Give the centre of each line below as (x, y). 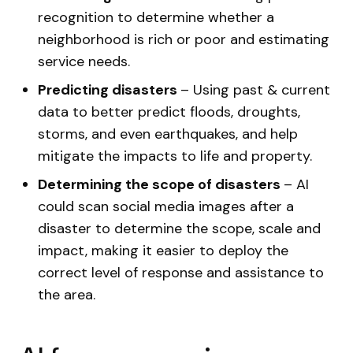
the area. (67, 295)
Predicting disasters (109, 90)
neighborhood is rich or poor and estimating (184, 39)
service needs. (84, 61)
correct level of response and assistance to (181, 273)
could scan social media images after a (166, 206)
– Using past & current (255, 90)
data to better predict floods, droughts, (169, 112)
